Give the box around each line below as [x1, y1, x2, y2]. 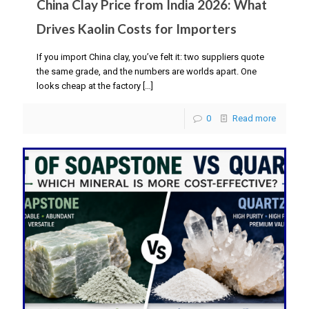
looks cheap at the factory [37, 80, 141, 91]
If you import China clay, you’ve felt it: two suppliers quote [37, 51, 264, 62]
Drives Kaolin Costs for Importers [37, 20, 237, 37]
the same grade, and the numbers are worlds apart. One [37, 66, 257, 77]
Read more [232, 112, 276, 123]
